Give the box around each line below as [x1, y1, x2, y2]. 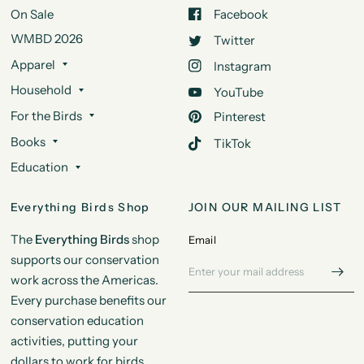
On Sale [10, 6, 54, 22]
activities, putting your [10, 333, 138, 349]
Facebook [213, 6, 268, 22]
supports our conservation [10, 252, 159, 268]
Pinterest [213, 109, 266, 125]
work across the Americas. [10, 272, 158, 288]
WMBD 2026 [10, 30, 83, 46]
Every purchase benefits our [10, 292, 167, 309]
